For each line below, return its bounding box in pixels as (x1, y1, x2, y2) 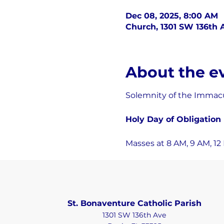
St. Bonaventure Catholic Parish (67, 198, 201, 208)
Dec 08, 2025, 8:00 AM (125, 11, 218, 21)
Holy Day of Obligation (125, 114, 221, 124)
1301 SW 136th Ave (102, 210, 166, 220)
